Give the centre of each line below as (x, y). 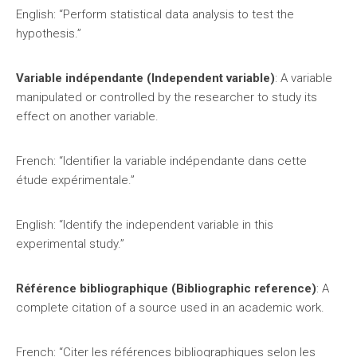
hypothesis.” (49, 33)
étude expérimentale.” (75, 180)
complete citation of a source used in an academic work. (170, 308)
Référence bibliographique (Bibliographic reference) (166, 288)
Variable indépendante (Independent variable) (145, 78)
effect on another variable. (87, 116)
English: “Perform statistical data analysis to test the (155, 14)
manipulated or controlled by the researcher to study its (167, 97)
